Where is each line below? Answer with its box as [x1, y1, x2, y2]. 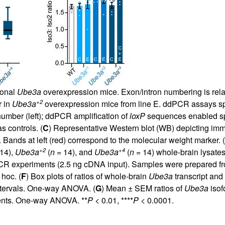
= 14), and [54, 146, 94, 158]
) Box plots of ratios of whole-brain [26, 170, 149, 182]
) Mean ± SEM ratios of [101, 182, 184, 194]
